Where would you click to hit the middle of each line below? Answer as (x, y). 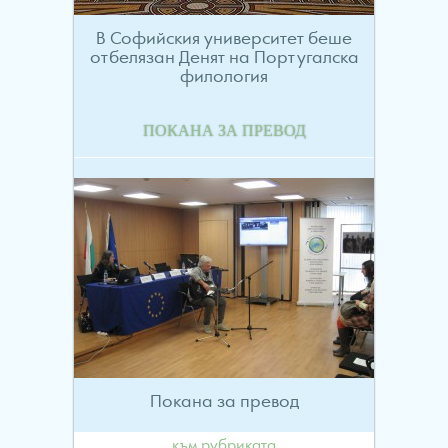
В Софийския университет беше (224, 39)
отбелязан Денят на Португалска (224, 58)
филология (224, 77)
